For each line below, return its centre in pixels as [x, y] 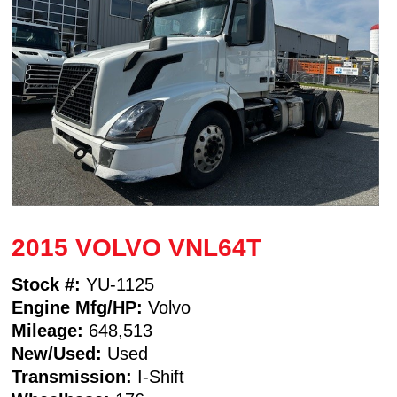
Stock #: [47, 284]
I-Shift [159, 376]
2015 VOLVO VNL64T [137, 247]
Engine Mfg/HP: [78, 307]
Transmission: [72, 376]
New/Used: [57, 353]
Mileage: [48, 330]
